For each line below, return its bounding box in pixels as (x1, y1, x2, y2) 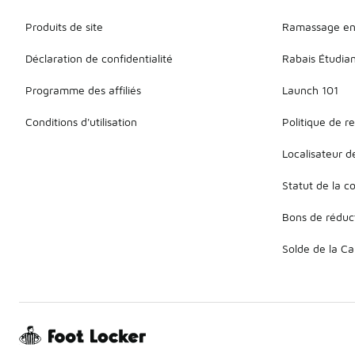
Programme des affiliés (25, 82, 141, 97)
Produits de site (25, 19, 103, 33)
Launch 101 (282, 82, 338, 97)
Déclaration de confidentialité (25, 51, 173, 65)
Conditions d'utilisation (25, 114, 137, 128)
